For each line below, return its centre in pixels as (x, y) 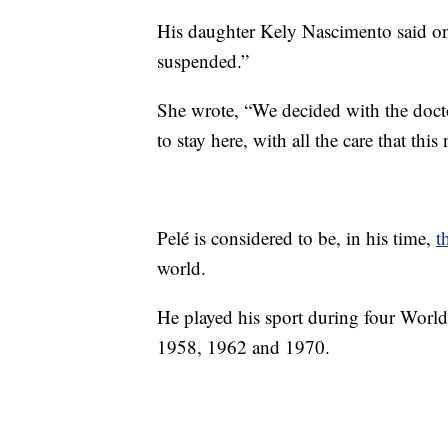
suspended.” (203, 61)
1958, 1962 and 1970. (243, 347)
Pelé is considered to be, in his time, (296, 238)
